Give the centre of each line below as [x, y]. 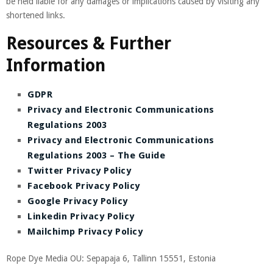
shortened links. [36, 15]
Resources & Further [89, 43]
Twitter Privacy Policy [79, 170]
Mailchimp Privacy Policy [85, 231]
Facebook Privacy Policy [84, 186]
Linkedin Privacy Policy [81, 216]
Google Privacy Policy [78, 201]
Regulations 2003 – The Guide [96, 155]
